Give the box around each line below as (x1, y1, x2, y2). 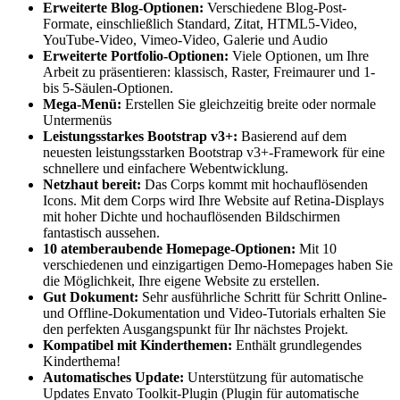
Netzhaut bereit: (43, 177, 145, 193)
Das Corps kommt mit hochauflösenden (145, 177, 368, 193)
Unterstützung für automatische (187, 370, 363, 386)
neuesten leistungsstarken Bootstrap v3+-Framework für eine (43, 145, 385, 161)
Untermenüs (43, 112, 112, 129)
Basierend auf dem (241, 129, 346, 145)
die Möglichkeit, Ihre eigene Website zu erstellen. (43, 273, 320, 289)
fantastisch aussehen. (43, 225, 160, 241)
